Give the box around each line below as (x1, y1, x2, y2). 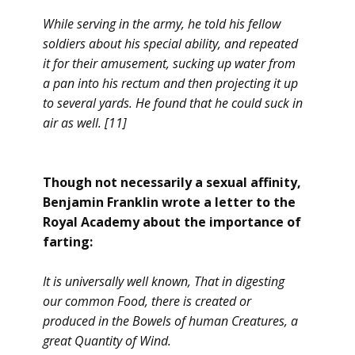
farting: (43, 233, 93, 250)
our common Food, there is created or (43, 292, 251, 310)
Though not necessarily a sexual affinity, (43, 174, 301, 191)
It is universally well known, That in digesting (43, 273, 284, 290)
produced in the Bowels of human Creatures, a (43, 312, 298, 330)
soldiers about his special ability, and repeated (43, 35, 298, 52)
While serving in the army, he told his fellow (43, 15, 281, 32)
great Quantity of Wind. (43, 332, 171, 349)
